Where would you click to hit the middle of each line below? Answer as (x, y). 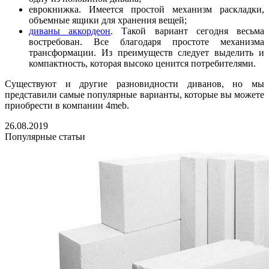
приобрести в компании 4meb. (67, 105)
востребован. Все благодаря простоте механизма (147, 41)
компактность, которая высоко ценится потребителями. (142, 63)
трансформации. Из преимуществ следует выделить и (147, 52)
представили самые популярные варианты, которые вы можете (134, 94)
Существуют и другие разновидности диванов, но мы (134, 83)
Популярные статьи (45, 136)
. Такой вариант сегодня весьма (188, 31)
